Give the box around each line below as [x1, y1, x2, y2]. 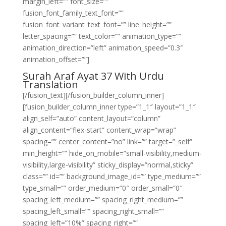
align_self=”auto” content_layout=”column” [22, 114, 160, 123]
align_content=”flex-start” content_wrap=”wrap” [22, 125, 176, 135]
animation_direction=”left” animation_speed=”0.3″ [22, 43, 183, 52]
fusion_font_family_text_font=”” [22, 8, 124, 18]
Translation [22, 78, 78, 91]
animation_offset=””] [22, 54, 89, 64]
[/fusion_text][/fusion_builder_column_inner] [22, 90, 164, 100]
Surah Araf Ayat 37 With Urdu [22, 69, 164, 83]
